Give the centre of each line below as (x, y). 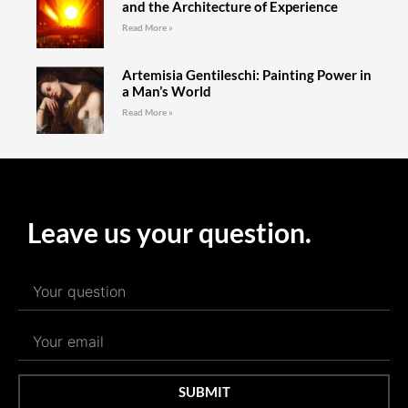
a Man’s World (166, 92)
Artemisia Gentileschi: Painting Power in (246, 75)
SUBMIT (204, 392)
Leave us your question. (169, 232)
